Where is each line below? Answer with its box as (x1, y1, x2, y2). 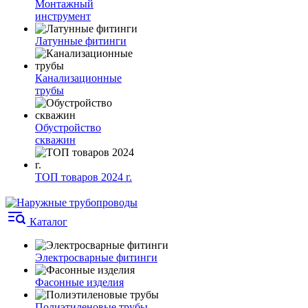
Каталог (30, 216, 67, 228)
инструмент (35, 10, 91, 22)
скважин (35, 134, 76, 146)
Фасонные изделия (35, 276, 124, 288)
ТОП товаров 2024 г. (35, 171, 132, 183)
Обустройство (35, 122, 101, 133)
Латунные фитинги (35, 35, 126, 47)
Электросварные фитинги (35, 252, 157, 263)
